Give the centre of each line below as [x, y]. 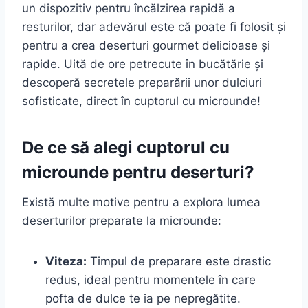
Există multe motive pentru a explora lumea [141, 202]
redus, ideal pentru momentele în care [151, 279]
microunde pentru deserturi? [138, 172]
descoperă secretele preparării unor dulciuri [142, 82]
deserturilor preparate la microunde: [122, 220]
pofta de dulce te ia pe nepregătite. [143, 298]
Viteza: [66, 261]
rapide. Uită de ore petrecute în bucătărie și [143, 64]
